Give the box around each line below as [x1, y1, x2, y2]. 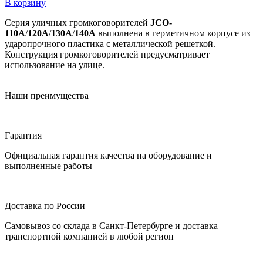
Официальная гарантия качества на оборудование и [5, 150, 212, 160]
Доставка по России [5, 200, 85, 211]
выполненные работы [5, 160, 92, 171]
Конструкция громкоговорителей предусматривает [5, 49, 210, 59]
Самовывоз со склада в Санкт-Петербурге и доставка [5, 220, 218, 231]
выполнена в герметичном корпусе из [96, 28, 250, 38]
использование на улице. [5, 59, 104, 70]
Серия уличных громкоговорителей [5, 17, 150, 28]
